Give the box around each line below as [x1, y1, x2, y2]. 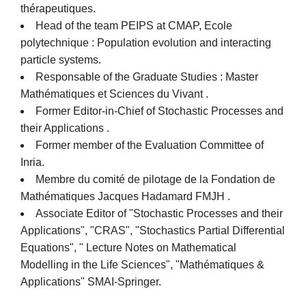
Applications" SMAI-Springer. [20, 275, 161, 288]
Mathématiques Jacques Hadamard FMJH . [20, 190, 230, 202]
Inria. [20, 156, 44, 168]
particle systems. [20, 53, 101, 66]
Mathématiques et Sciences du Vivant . [20, 87, 208, 100]
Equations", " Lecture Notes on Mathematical [20, 241, 236, 253]
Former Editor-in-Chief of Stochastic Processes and [36, 105, 283, 117]
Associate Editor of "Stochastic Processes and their [36, 207, 283, 219]
